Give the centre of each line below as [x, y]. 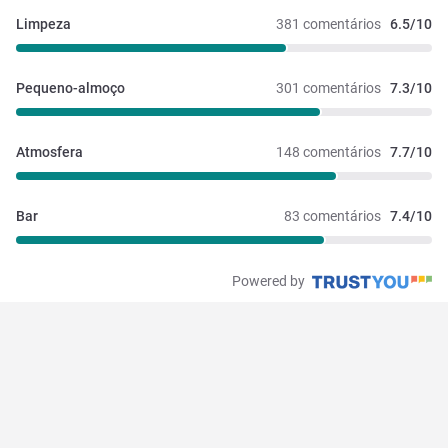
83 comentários [332, 216]
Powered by [270, 280]
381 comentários [328, 24]
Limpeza [43, 24]
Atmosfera [49, 152]
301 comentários [328, 88]
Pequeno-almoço [70, 88]
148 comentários [328, 152]
